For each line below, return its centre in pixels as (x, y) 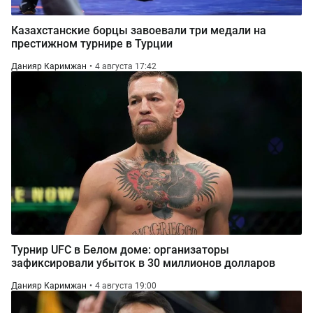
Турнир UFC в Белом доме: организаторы (120, 250)
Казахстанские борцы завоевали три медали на (139, 30)
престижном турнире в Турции (92, 44)
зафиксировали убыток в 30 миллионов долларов (143, 263)
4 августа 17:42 (126, 66)
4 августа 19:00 (126, 286)
